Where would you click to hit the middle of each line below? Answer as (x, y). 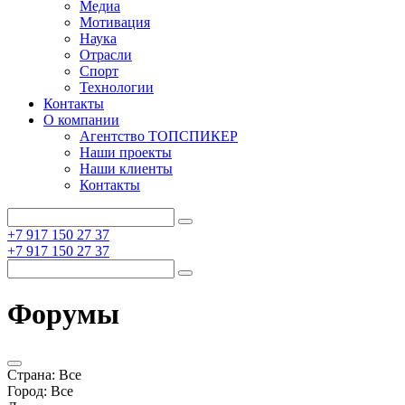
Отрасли (106, 55)
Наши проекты (126, 152)
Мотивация (115, 22)
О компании (81, 120)
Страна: (31, 374)
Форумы (63, 314)
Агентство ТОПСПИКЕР (159, 136)
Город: (27, 391)
